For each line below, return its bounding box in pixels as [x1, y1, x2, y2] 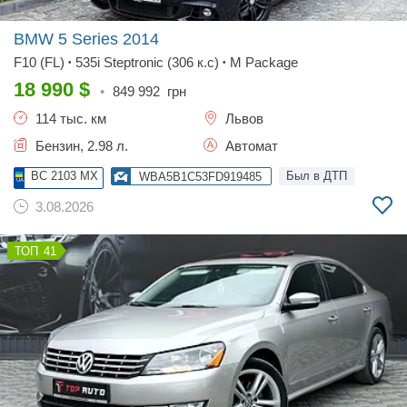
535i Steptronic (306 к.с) [72, 55, 223, 70]
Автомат [222, 138, 278, 154]
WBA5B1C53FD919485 [139, 170, 262, 184]
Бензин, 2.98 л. [32, 138, 128, 154]
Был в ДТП [286, 169, 347, 183]
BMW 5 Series [14, 30, 123, 48]
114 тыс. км [32, 111, 106, 126]
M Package [226, 55, 298, 70]
